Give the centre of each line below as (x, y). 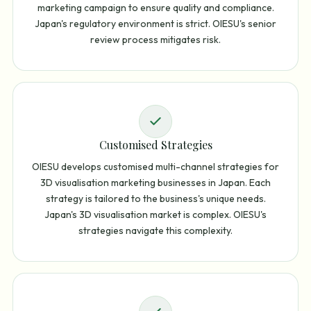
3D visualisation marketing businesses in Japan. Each (155, 182)
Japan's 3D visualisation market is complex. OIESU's (155, 214)
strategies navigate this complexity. (155, 230)
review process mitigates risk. (155, 39)
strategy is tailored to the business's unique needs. (155, 198)
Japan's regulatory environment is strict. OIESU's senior (155, 23)
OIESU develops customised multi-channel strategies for (155, 166)
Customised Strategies (155, 144)
